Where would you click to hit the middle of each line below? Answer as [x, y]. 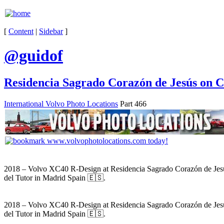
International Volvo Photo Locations [61, 103]
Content [21, 31]
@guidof [33, 56]
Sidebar [51, 31]
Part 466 [132, 103]
